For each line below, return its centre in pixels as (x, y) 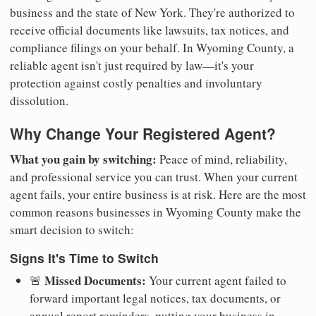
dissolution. (39, 101)
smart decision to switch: (72, 229)
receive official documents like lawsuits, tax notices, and (150, 30)
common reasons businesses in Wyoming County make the (156, 212)
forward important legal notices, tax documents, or (155, 298)
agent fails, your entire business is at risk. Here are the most (158, 194)
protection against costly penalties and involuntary (136, 83)
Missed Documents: (95, 281)
